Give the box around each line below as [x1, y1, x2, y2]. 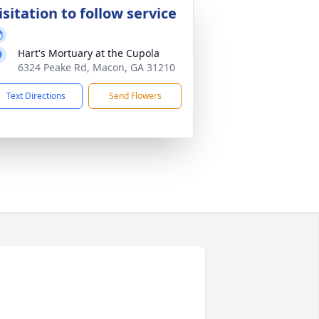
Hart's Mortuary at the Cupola [18, 46, 159, 60]
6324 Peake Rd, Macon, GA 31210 [18, 61, 175, 74]
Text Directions [6, 90, 66, 102]
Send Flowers [108, 90, 162, 102]
